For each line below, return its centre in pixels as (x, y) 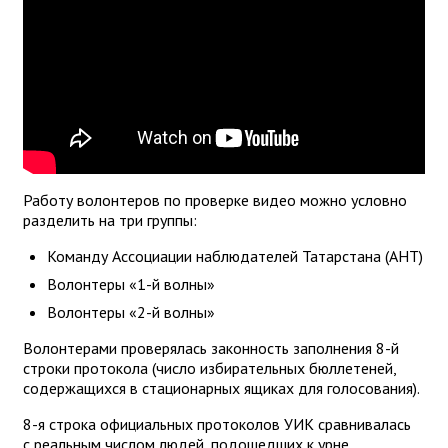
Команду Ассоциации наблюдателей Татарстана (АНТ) (235, 255)
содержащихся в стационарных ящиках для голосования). (221, 387)
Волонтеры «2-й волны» (131, 311)
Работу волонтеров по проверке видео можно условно (215, 199)
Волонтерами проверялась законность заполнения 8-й (211, 347)
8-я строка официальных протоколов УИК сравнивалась (217, 423)
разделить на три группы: (112, 219)
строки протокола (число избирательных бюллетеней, (209, 367)
